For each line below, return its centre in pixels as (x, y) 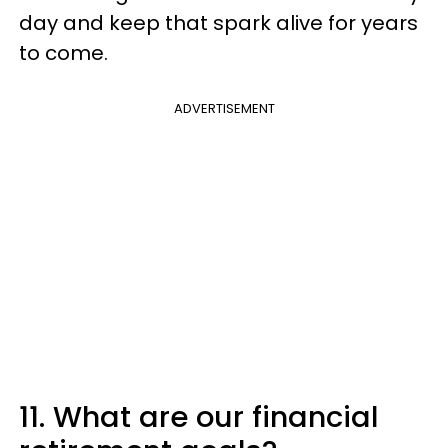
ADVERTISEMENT (224, 108)
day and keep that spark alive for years (218, 23)
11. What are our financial (199, 417)
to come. (63, 53)
